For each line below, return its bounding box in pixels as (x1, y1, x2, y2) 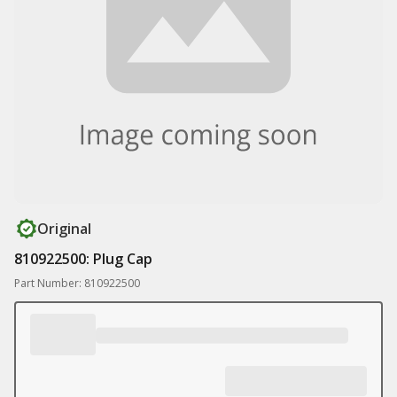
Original (37, 219, 91, 238)
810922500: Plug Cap (14, 249, 152, 269)
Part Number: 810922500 (14, 276, 140, 291)
